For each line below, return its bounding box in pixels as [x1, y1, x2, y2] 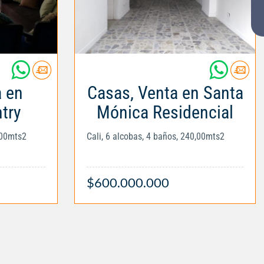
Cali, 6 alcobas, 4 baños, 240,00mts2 [87, 131, 225, 142]
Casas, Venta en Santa [87, 82, 243, 103]
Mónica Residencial [97, 102, 233, 123]
